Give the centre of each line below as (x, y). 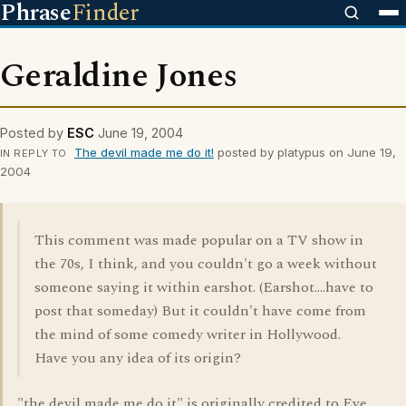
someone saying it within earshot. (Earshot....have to (204, 287)
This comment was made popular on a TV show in (199, 240)
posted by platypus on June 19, (304, 152)
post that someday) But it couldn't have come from (200, 311)
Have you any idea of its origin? (138, 358)
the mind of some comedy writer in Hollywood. (188, 334)
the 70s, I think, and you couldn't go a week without (206, 264)
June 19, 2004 (140, 133)
